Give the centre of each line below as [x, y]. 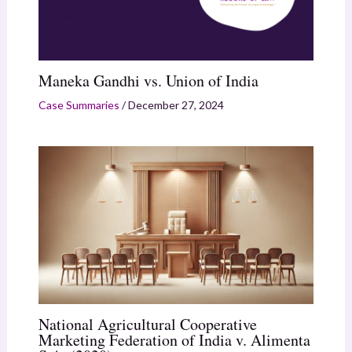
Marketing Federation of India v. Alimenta [174, 339]
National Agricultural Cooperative [147, 324]
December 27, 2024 [176, 105]
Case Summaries [79, 105]
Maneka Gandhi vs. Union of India [148, 81]
